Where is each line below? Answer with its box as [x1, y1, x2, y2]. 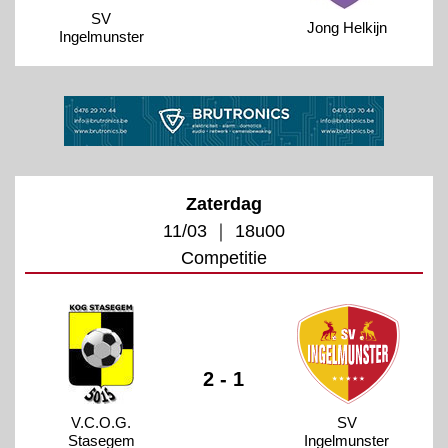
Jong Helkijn [306, 18, 387, 36]
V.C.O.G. [71, 413, 132, 431]
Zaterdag [186, 193, 262, 214]
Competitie [181, 247, 267, 268]
